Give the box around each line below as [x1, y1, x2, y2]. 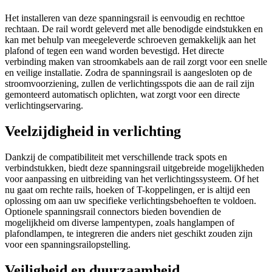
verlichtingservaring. [5, 100, 83, 111]
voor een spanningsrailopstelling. [5, 239, 131, 250]
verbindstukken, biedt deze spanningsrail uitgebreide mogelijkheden [5, 163, 264, 173]
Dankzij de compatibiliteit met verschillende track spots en [5, 152, 227, 162]
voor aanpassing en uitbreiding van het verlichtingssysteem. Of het [5, 174, 259, 184]
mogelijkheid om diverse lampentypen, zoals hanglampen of [5, 217, 234, 228]
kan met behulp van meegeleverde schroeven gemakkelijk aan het [5, 35, 256, 46]
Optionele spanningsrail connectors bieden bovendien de [5, 206, 221, 217]
